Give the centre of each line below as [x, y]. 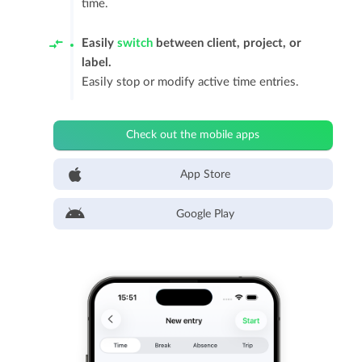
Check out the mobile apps [193, 135]
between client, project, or [227, 43]
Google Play [205, 214]
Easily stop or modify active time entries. [191, 82]
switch [135, 43]
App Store [205, 175]
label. [97, 63]
